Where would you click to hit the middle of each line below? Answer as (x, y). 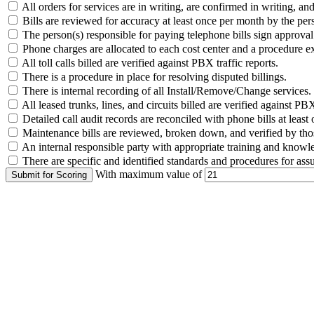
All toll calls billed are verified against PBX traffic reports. (149, 63)
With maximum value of (149, 175)
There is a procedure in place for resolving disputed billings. (153, 77)
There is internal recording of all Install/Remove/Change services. (165, 91)
